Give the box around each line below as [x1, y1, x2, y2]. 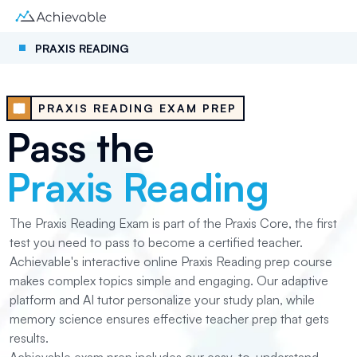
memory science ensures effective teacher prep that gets [10, 311, 329, 327]
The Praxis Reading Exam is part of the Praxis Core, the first [10, 215, 337, 231]
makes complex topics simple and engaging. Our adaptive [10, 273, 328, 288]
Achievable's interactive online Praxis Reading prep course [10, 253, 332, 269]
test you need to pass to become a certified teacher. [10, 234, 303, 250]
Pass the [6, 124, 155, 171]
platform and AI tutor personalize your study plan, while [10, 292, 315, 308]
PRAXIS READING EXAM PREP [38, 101, 237, 115]
